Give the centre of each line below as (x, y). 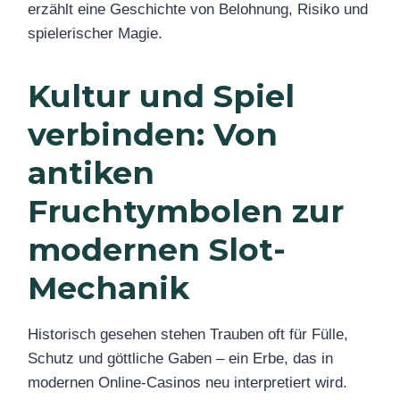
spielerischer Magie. (95, 33)
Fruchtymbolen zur (186, 211)
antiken (91, 172)
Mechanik (108, 287)
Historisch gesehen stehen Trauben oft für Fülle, (188, 335)
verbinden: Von (153, 134)
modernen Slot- (157, 249)
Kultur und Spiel (161, 96)
